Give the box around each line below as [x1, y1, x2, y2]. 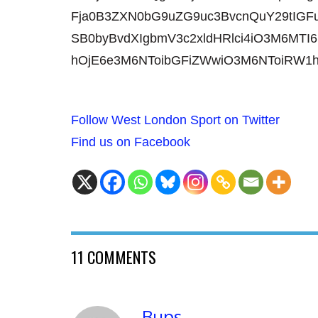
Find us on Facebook [71, 134, 190, 149]
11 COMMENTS [71, 245, 156, 270]
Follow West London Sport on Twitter [71, 112, 280, 127]
